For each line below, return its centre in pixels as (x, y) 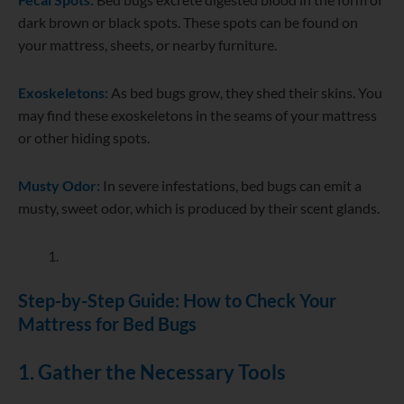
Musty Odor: (59, 186)
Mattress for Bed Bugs (107, 324)
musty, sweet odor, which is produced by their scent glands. (199, 208)
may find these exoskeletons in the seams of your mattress (197, 115)
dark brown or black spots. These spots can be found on (188, 23)
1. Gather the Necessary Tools (152, 372)
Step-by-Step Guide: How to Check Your (177, 301)
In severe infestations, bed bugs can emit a (231, 186)
